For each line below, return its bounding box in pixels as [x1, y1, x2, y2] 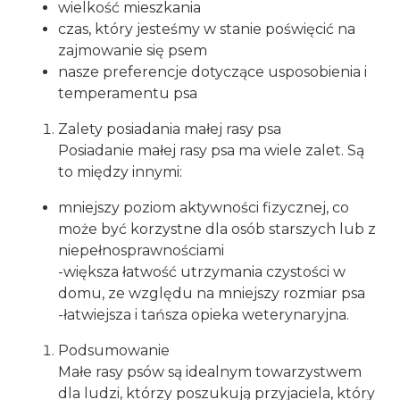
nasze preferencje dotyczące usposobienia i [58, 63, 367, 81]
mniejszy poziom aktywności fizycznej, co [58, 199, 349, 217]
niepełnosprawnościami [58, 242, 224, 260]
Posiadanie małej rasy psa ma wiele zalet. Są [58, 142, 364, 160]
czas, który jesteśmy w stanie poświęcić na [58, 21, 355, 38]
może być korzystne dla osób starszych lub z [58, 221, 376, 238]
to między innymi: [58, 163, 182, 181]
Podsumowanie [58, 342, 170, 360]
